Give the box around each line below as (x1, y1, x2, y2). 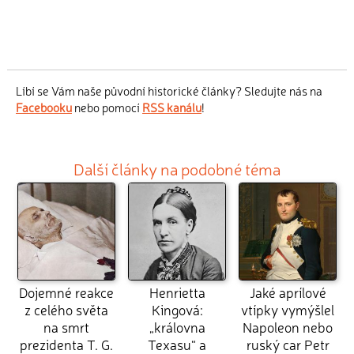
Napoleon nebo (243, 317, 333, 336)
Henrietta (149, 282, 205, 301)
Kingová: (151, 299, 203, 318)
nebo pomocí (72, 99, 142, 116)
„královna (149, 317, 205, 336)
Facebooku (16, 99, 72, 116)
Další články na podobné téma (73, 157, 281, 180)
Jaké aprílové (249, 282, 326, 301)
